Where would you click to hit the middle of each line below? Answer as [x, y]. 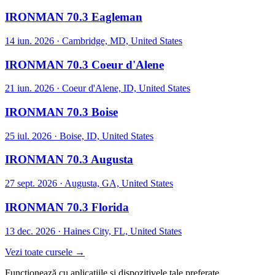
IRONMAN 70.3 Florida [67, 207]
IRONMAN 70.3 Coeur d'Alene [84, 64]
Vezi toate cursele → [45, 252]
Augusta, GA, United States [119, 184]
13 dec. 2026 [30, 231]
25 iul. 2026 [28, 136]
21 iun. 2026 [29, 88]
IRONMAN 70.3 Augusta [69, 160]
